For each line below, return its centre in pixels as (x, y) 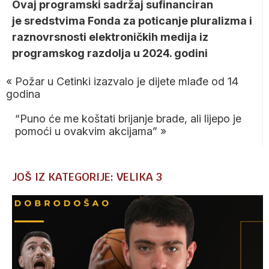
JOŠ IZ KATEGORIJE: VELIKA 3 (87, 177)
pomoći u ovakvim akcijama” (86, 131)
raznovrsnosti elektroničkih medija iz (110, 37)
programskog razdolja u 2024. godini (110, 53)
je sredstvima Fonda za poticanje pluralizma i (132, 21)
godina (23, 94)
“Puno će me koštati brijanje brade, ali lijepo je (128, 119)
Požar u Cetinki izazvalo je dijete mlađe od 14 (127, 82)
